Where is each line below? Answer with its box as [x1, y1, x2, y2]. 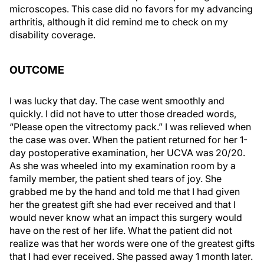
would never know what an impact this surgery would [9, 212, 242, 223]
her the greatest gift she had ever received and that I [9, 199, 236, 210]
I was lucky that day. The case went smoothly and [9, 95, 225, 107]
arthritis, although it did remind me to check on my [9, 16, 228, 28]
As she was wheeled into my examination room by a [9, 160, 236, 171]
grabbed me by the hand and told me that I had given [9, 186, 240, 197]
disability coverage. [9, 29, 95, 41]
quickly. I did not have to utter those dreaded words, [9, 108, 236, 120]
